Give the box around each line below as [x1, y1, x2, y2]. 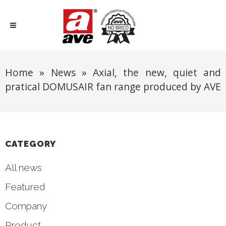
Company [5, 200, 47, 211]
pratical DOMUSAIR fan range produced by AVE [5, 80, 221, 93]
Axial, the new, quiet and [93, 66, 221, 79]
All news [5, 162, 42, 173]
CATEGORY [5, 139, 56, 149]
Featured [5, 181, 45, 192]
